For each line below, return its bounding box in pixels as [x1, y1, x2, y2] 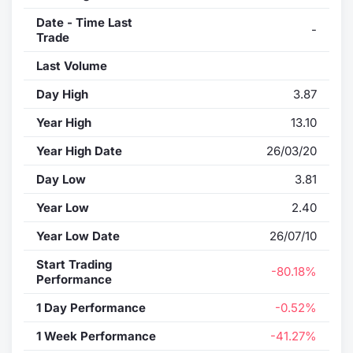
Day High [36, 86, 88, 102]
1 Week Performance [36, 328, 156, 344]
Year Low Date [36, 228, 120, 243]
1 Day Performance [36, 299, 146, 315]
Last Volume [36, 58, 107, 73]
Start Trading [36, 256, 112, 272]
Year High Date [36, 143, 122, 158]
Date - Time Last [36, 14, 132, 30]
